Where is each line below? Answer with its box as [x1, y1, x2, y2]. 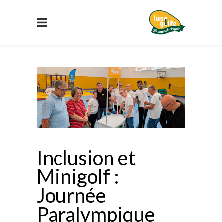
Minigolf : [37, 165, 119, 189]
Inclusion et [37, 146, 136, 170]
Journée [37, 183, 106, 208]
